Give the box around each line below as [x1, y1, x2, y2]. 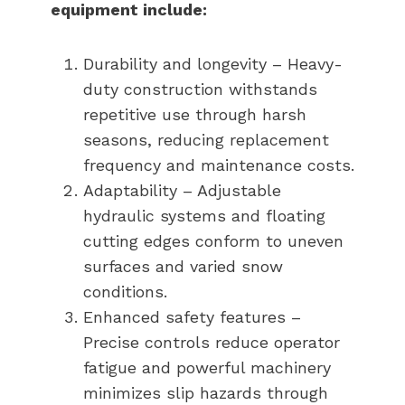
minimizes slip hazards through [83, 382, 328, 402]
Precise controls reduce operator [83, 332, 340, 352]
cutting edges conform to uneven [83, 231, 344, 250]
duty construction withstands [83, 79, 317, 99]
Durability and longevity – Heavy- [83, 53, 343, 73]
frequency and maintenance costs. [83, 155, 354, 174]
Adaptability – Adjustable [83, 180, 281, 200]
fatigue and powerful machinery [83, 357, 331, 377]
